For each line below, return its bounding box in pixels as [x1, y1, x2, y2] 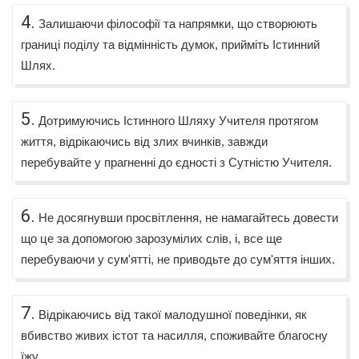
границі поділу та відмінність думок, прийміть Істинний [21, 37, 320, 51]
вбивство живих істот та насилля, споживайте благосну [21, 328, 328, 342]
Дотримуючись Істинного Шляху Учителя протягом [35, 113, 318, 127]
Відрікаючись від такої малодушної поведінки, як [35, 307, 307, 321]
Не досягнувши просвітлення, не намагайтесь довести [35, 210, 338, 224]
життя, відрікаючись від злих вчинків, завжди [21, 134, 268, 148]
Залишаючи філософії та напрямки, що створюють [35, 16, 317, 30]
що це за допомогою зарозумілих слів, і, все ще [21, 231, 282, 245]
